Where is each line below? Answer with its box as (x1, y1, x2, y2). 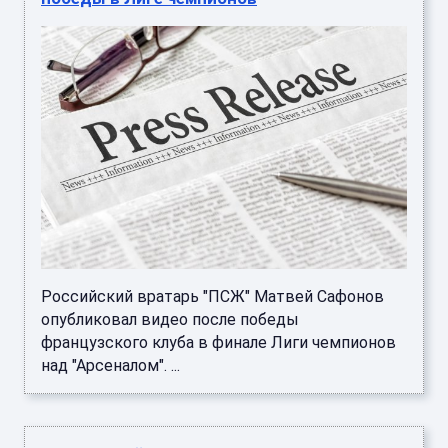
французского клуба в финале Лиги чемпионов (41, 332, 396, 352)
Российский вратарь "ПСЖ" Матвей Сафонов (41, 286, 384, 306)
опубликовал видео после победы (41, 309, 299, 329)
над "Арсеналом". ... (41, 355, 180, 375)
